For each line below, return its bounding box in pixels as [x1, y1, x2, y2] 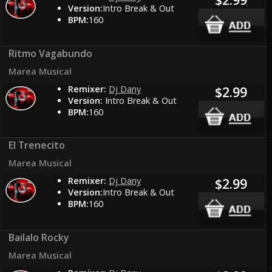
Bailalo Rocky [8, 231, 69, 245]
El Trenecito [8, 138, 66, 152]
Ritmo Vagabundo [8, 46, 93, 60]
